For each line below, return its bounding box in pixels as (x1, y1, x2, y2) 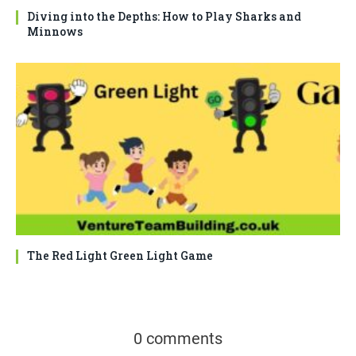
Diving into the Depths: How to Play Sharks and (27, 9, 301, 25)
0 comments (133, 329, 222, 349)
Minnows (27, 24, 83, 40)
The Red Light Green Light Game (27, 248, 213, 264)
